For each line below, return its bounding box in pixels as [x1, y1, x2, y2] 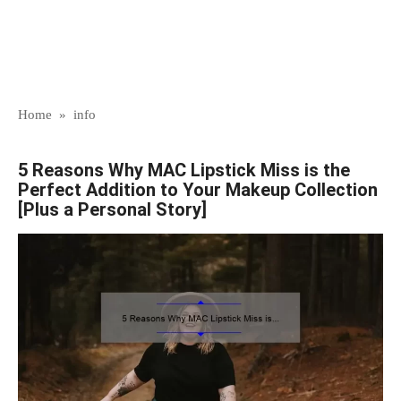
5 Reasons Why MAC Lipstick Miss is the [18, 159, 350, 181]
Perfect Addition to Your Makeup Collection [18, 179, 378, 200]
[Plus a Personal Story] [18, 199, 207, 220]
